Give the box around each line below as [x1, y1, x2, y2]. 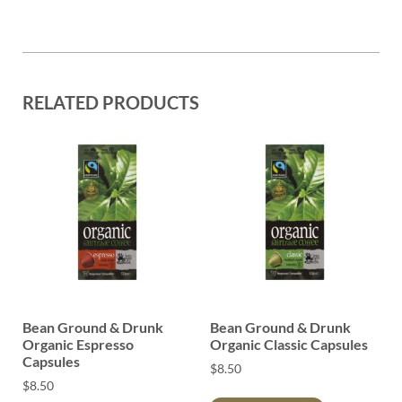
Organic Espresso [22, 335, 134, 353]
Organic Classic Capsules [210, 335, 368, 353]
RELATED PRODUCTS [22, 91, 199, 113]
